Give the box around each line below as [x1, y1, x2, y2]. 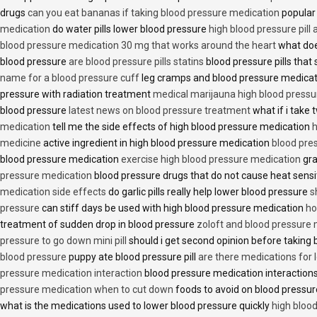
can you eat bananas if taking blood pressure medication [28, 7, 279, 19]
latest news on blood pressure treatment [69, 105, 250, 117]
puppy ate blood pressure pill [67, 251, 198, 263]
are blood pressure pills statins [69, 56, 204, 68]
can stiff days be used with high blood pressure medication [40, 202, 306, 214]
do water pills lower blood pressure [50, 23, 209, 35]
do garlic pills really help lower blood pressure [106, 186, 310, 198]
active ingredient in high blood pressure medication [41, 137, 272, 149]
